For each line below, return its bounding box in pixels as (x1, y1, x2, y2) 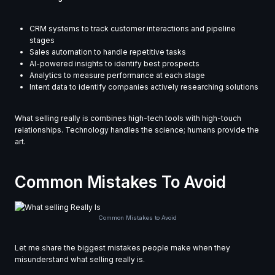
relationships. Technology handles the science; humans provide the (15, 125, 259, 135)
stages (29, 36, 55, 45)
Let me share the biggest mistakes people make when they (15, 243, 230, 253)
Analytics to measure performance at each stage (29, 71, 205, 80)
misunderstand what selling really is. (15, 255, 145, 265)
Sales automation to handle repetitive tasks (29, 47, 186, 57)
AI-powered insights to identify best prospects (29, 59, 199, 69)
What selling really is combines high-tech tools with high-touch (15, 114, 241, 123)
